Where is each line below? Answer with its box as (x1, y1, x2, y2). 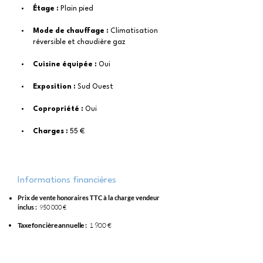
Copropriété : (33, 106, 85, 113)
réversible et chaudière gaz (33, 39, 125, 46)
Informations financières (18, 176, 116, 185)
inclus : (18, 203, 37, 211)
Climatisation (110, 28, 160, 35)
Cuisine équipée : (33, 61, 99, 68)
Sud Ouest (77, 83, 113, 90)
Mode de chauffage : (33, 28, 110, 35)
